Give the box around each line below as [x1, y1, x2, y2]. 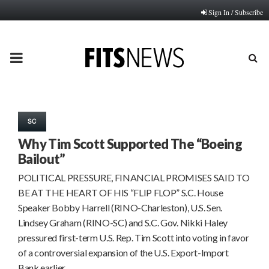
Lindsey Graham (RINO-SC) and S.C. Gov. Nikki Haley [18, 217, 228, 228]
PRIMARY [9, 47, 73, 67]
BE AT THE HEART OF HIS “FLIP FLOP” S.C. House [18, 187, 223, 198]
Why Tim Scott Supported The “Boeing [18, 136, 242, 152]
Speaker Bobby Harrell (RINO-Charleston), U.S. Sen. [18, 202, 222, 213]
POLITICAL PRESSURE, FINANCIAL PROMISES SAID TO [18, 172, 250, 183]
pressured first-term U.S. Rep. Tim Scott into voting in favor [18, 232, 249, 243]
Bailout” [18, 151, 65, 167]
